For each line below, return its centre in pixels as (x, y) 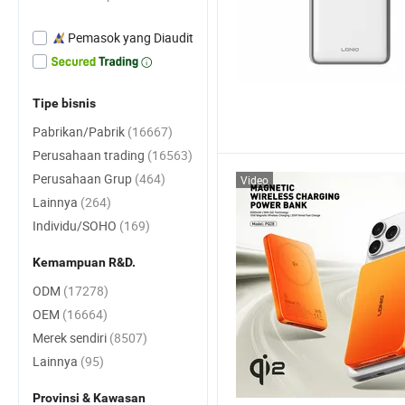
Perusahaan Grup (84, 179)
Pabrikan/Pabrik (80, 132)
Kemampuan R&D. (84, 262)
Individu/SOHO (76, 226)
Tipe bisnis (64, 103)
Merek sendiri (71, 338)
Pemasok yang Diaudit (131, 38)
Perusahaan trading (90, 155)
